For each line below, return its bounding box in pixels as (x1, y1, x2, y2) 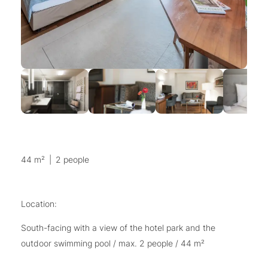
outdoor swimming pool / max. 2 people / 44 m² (21, 238, 205, 249)
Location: (21, 199, 57, 209)
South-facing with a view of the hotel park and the (21, 223, 215, 233)
